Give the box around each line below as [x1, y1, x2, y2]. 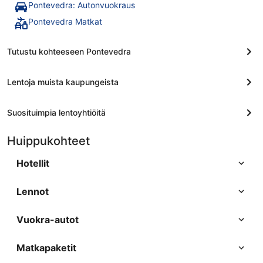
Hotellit [16, 157, 49, 170]
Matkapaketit [16, 242, 76, 254]
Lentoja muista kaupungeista [7, 77, 119, 87]
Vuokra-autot [16, 214, 79, 226]
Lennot [16, 186, 49, 198]
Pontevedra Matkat [28, 16, 102, 27]
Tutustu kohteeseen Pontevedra [7, 46, 131, 57]
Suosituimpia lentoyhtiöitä [7, 107, 106, 118]
